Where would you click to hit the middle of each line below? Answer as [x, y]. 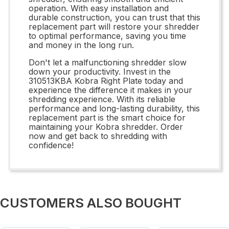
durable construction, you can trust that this [114, 17]
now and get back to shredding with [98, 136]
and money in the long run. [81, 45]
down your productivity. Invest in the [100, 71]
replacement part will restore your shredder [114, 26]
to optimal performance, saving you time [107, 36]
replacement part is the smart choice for [107, 117]
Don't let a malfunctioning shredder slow [108, 62]
